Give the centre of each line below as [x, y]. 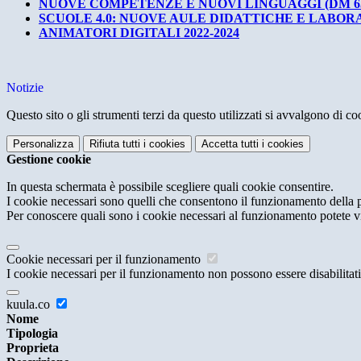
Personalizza [43, 144]
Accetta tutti [230, 144]
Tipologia [32, 334]
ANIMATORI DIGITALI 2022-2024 [139, 33]
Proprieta [33, 348]
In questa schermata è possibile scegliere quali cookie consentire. [170, 187]
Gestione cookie [49, 160]
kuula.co [30, 305]
